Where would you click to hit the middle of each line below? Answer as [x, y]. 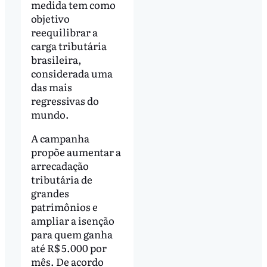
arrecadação [60, 165]
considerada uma [72, 73]
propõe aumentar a [76, 151]
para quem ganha [72, 234]
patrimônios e [64, 206]
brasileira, [56, 59]
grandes [50, 193]
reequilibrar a [64, 32]
